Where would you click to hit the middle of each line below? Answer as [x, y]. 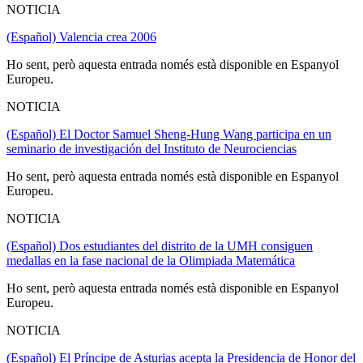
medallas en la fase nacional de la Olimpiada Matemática [151, 260]
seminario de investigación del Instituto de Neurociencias [152, 148]
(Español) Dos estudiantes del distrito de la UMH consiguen [160, 246]
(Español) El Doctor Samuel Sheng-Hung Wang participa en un [169, 134]
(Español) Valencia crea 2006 [81, 36]
